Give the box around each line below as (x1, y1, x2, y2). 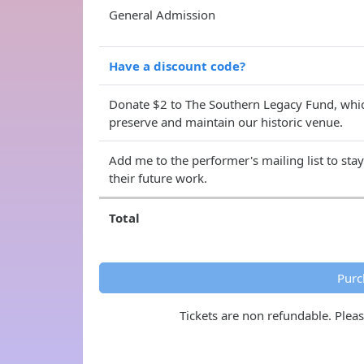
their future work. (109, 169, 207, 186)
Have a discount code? (109, 57, 245, 74)
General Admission (109, 6, 215, 23)
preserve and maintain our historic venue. (109, 113, 343, 130)
